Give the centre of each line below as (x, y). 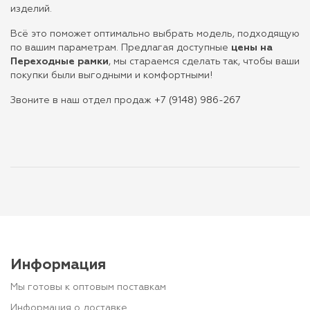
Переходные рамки (60, 62)
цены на (252, 48)
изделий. (31, 9)
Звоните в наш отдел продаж (82, 100)
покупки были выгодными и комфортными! (111, 75)
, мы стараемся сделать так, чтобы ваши (204, 62)
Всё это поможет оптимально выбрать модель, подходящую (155, 34)
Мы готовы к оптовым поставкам (88, 287)
